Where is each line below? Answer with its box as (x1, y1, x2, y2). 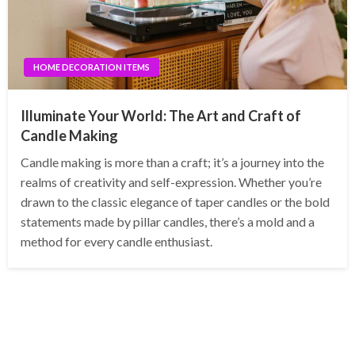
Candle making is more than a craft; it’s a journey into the (21, 155, 324, 170)
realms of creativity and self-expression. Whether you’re (21, 174, 322, 190)
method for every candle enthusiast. (21, 234, 212, 250)
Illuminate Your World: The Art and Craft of (21, 107, 301, 125)
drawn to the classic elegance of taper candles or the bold (21, 194, 330, 210)
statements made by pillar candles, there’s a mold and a (21, 214, 315, 230)
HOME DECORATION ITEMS (33, 62, 150, 73)
